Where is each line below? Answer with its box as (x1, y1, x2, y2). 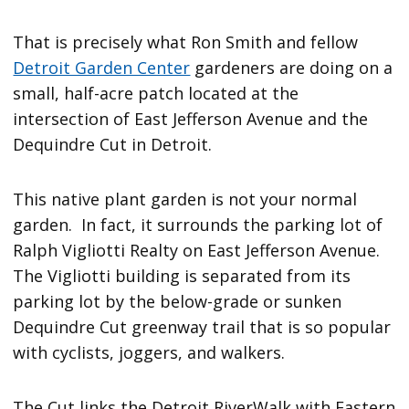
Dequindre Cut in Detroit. (13, 133, 213, 156)
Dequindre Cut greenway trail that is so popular (13, 316, 392, 339)
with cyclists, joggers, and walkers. (13, 341, 286, 364)
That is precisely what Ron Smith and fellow (13, 31, 359, 54)
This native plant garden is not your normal (13, 188, 358, 211)
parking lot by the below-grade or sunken (13, 290, 342, 313)
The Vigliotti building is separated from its (13, 265, 351, 288)
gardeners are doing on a (190, 57, 393, 79)
